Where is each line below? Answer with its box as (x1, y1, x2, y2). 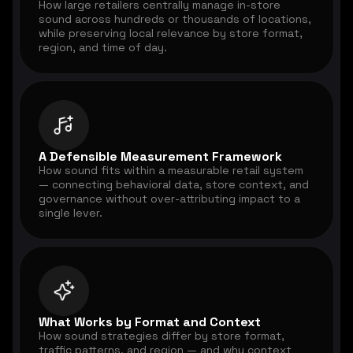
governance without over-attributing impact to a (39, 191, 300, 206)
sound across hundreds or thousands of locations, (39, 12, 311, 27)
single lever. (39, 206, 102, 221)
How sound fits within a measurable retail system (39, 163, 303, 178)
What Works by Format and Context (39, 314, 261, 331)
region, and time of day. (39, 40, 167, 55)
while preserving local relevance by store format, (39, 26, 303, 41)
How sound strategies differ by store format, (39, 329, 284, 344)
